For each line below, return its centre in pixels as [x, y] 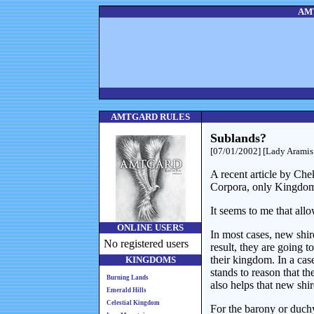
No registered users [146, 244]
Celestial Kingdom [133, 303]
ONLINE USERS [150, 227]
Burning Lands [128, 278]
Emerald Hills [127, 290]
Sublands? [238, 138]
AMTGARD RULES [150, 117]
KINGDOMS [150, 260]
